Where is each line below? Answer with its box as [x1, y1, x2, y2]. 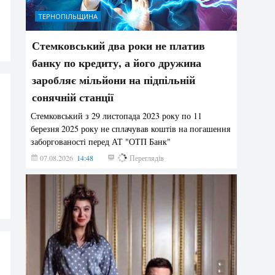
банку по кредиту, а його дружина [32, 54, 202, 71]
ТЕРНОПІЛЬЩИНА [38, 11, 98, 21]
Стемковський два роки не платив [32, 37, 206, 53]
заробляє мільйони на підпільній [32, 71, 196, 88]
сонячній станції [32, 88, 114, 105]
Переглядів [128, 152, 165, 163]
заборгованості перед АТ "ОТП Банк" [31, 135, 171, 147]
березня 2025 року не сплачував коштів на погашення [31, 122, 231, 134]
